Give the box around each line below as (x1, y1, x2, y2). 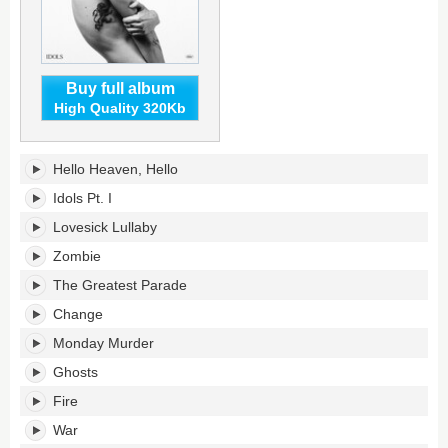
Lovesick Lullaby (53, 219, 157, 235)
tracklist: (19, 171, 77, 188)
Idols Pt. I (53, 190, 112, 206)
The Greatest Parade (53, 277, 187, 293)
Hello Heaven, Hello (53, 161, 178, 177)
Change (53, 306, 103, 322)
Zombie (53, 248, 101, 264)
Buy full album (65, 80, 175, 97)
